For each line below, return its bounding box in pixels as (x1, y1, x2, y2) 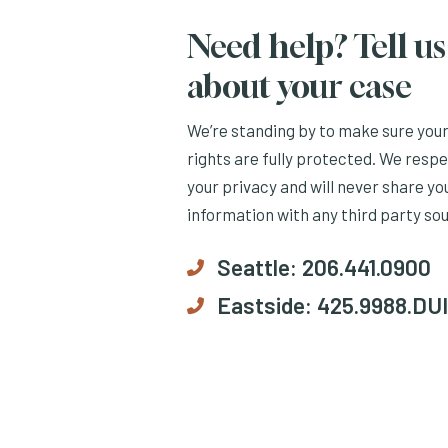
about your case (187, 66, 412, 105)
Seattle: (217, 252, 297, 281)
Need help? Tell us (187, 26, 446, 65)
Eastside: (217, 290, 312, 319)
